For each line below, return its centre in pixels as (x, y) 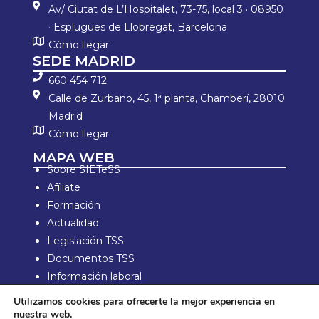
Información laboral (94, 277)
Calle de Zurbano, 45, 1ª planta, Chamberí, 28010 (167, 99)
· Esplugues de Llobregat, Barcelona (138, 27)
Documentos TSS (90, 259)
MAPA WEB (73, 157)
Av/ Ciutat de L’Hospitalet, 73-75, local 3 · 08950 (166, 10)
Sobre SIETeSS (83, 170)
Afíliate (63, 188)
